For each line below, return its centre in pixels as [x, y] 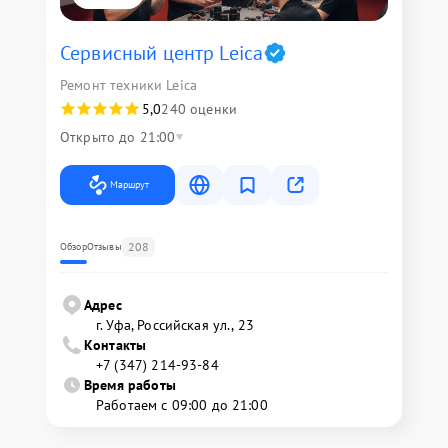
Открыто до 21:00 [118, 137]
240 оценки [199, 109]
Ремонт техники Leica [128, 85]
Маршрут [129, 184]
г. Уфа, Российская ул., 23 [175, 325]
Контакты [115, 345]
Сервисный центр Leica [162, 53]
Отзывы [104, 246]
